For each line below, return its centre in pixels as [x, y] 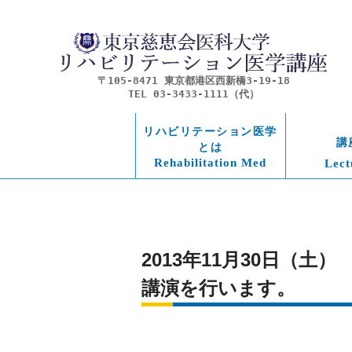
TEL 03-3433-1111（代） [194, 94]
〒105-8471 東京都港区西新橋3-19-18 [194, 81]
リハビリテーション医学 [210, 132]
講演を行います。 [218, 288]
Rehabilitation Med [210, 163]
